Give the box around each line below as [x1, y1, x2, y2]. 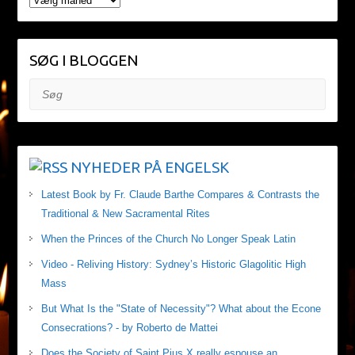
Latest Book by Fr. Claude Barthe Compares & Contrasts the [40, 189, 319, 201]
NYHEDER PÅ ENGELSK [70, 158, 229, 177]
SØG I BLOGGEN [29, 52, 138, 70]
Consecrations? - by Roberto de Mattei [40, 322, 218, 334]
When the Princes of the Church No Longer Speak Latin [40, 233, 296, 246]
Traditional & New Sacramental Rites [40, 208, 210, 220]
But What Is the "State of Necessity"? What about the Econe [40, 303, 321, 315]
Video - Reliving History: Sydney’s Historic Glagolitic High [40, 258, 306, 271]
